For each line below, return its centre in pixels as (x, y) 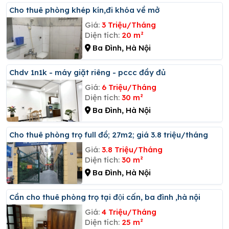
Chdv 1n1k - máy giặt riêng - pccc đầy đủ (90, 72)
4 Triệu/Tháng (129, 212)
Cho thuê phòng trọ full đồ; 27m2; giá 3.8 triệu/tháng (111, 134)
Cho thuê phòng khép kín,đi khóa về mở (87, 10)
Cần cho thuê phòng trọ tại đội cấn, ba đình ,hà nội (107, 197)
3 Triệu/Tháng (129, 25)
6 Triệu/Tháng (129, 87)
